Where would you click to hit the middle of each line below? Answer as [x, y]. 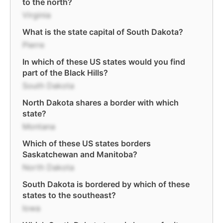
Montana [39, 126]
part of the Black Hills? [65, 73]
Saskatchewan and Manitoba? [80, 154]
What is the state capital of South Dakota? [103, 32]
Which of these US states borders [87, 143]
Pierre [33, 45]
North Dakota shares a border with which [101, 103]
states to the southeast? [69, 195]
